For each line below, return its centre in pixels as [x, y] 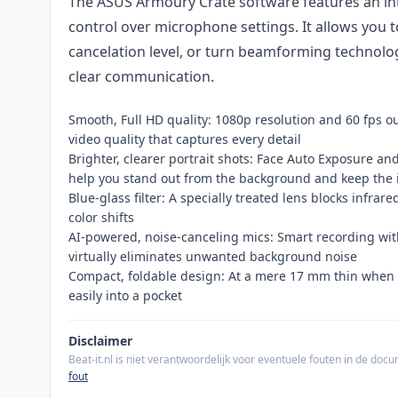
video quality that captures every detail [185, 139]
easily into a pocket [125, 296]
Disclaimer [100, 341]
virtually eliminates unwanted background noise [213, 257]
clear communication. [141, 77]
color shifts [101, 218]
